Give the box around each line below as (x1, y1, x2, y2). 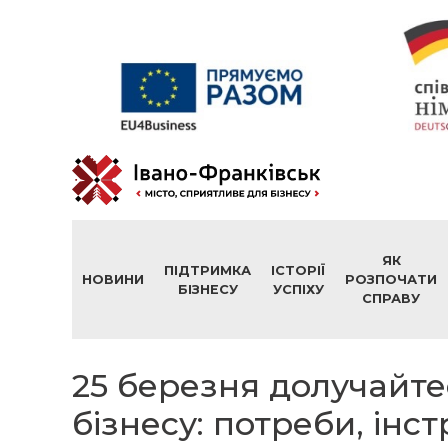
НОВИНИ (82, 272, 144, 288)
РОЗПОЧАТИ (345, 272, 437, 288)
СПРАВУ (362, 291, 420, 307)
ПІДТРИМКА (164, 262, 251, 278)
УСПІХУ (272, 281, 324, 297)
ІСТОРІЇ (271, 262, 325, 278)
